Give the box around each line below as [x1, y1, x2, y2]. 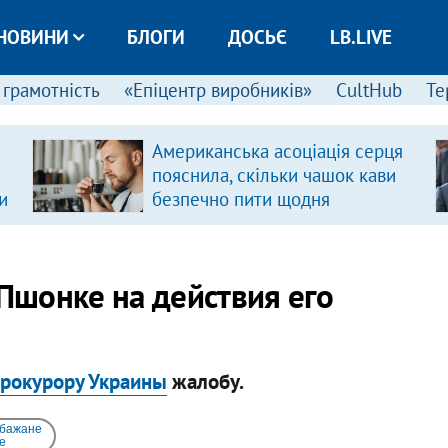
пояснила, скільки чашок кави [151, 163, 396, 187]
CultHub [335, 78, 402, 102]
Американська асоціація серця [151, 139, 403, 163]
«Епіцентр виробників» [123, 78, 312, 102]
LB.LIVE [329, 25, 392, 49]
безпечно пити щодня [151, 187, 330, 211]
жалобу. [166, 367, 244, 395]
